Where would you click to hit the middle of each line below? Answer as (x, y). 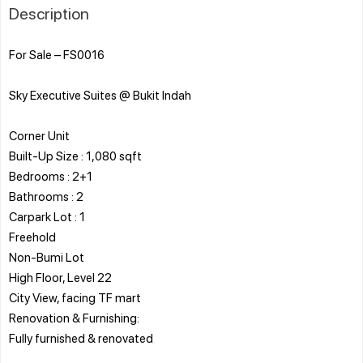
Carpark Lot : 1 (47, 216)
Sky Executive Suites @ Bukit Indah (100, 94)
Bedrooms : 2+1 (51, 175)
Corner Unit (39, 135)
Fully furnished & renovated (81, 337)
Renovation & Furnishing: (74, 317)
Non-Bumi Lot (47, 256)
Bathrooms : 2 (46, 196)
